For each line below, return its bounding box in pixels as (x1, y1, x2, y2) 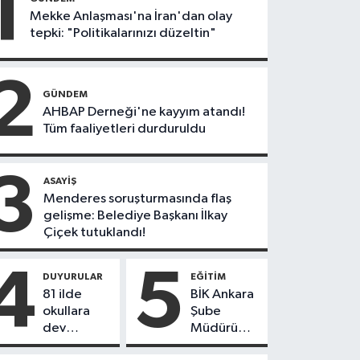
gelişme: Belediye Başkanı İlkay (43, 209, 228, 223)
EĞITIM (190, 271, 227, 281)
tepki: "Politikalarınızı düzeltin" (30, 27, 217, 41)
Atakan (190, 337, 234, 352)
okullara (43, 304, 91, 318)
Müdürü (190, 321, 239, 335)
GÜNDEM (43, 88, 88, 99)
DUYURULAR (43, 271, 104, 281)
